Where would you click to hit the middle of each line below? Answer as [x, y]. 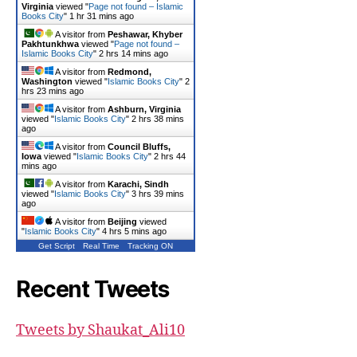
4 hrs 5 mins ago [134, 231]
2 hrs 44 [170, 156]
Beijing [122, 221]
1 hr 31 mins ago [102, 16]
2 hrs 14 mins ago [133, 53]
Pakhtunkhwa [50, 43]
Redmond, [129, 71]
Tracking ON [150, 245]
